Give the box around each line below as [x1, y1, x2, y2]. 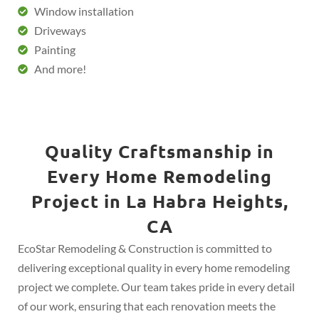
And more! [33, 62, 86, 75]
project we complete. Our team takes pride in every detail [18, 280, 295, 293]
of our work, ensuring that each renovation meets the [18, 299, 276, 313]
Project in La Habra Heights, [31, 189, 288, 212]
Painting [33, 43, 75, 56]
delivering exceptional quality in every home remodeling [18, 261, 290, 274]
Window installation [33, 4, 134, 18]
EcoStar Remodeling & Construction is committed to [18, 241, 272, 255]
